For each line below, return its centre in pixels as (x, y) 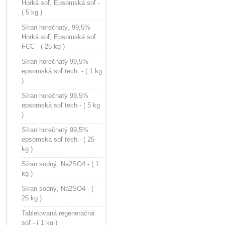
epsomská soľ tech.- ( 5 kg (61, 105)
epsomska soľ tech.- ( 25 (58, 139)
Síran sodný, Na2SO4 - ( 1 (60, 164)
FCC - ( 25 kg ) (43, 46)
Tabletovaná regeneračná (58, 213)
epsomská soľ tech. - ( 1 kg (62, 71)
